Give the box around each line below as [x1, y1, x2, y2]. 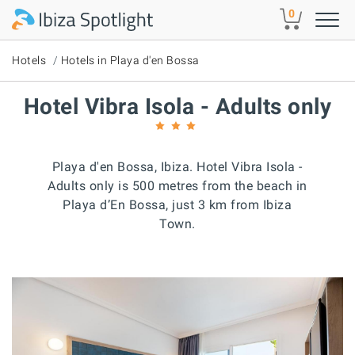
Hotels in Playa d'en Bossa [60, 54, 200, 67]
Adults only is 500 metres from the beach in [48, 178, 307, 193]
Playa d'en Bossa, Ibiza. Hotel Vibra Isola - [52, 159, 303, 174]
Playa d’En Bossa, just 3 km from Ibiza [63, 197, 292, 212]
